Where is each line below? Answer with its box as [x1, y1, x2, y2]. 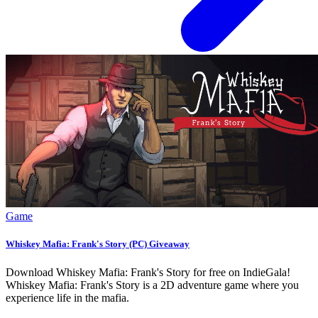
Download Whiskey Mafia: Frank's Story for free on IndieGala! [6, 265, 290, 278]
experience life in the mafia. [6, 291, 129, 304]
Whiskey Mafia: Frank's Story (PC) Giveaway [6, 238, 190, 250]
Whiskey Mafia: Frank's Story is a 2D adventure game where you [6, 278, 299, 291]
